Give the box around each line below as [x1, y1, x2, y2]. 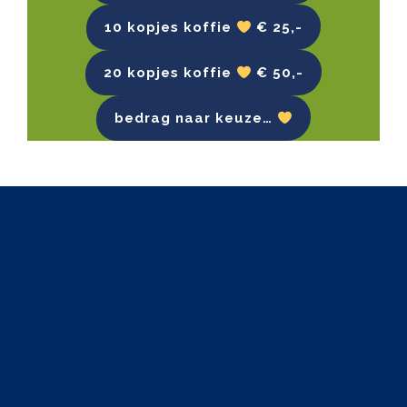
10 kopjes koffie [104, 19, 236, 35]
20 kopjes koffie [103, 65, 236, 81]
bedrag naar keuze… [114, 110, 277, 126]
